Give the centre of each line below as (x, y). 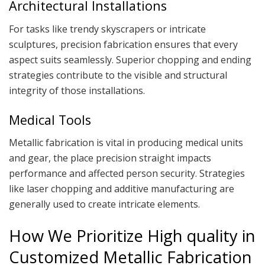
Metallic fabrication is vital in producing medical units (126, 143)
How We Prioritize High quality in (132, 235)
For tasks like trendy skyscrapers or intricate (107, 29)
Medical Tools (50, 119)
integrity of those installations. (77, 90)
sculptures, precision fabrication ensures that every (123, 44)
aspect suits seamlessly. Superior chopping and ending (130, 59)
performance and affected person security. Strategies (127, 174)
